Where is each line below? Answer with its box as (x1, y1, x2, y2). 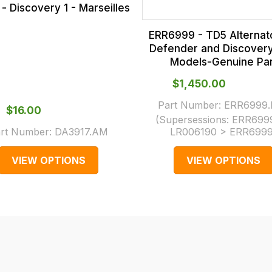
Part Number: (158, 98, 225, 111)
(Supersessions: (155, 113, 233, 126)
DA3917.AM (55, 125, 109, 138)
